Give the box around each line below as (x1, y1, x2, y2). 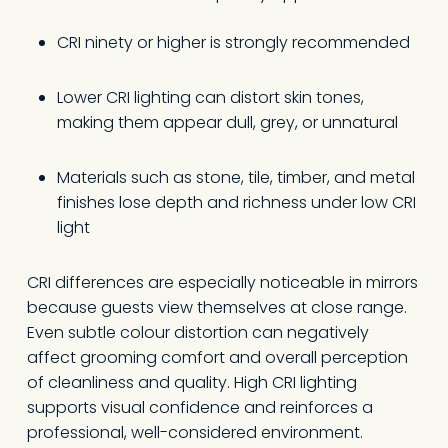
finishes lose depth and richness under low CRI (56, 191, 416, 214)
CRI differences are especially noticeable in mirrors (26, 271, 418, 294)
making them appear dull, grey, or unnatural (56, 111, 398, 134)
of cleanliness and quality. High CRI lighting (26, 371, 357, 394)
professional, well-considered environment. (26, 421, 363, 444)
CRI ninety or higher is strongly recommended (56, 31, 410, 54)
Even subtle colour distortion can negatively (26, 321, 369, 344)
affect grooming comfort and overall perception (26, 346, 408, 369)
